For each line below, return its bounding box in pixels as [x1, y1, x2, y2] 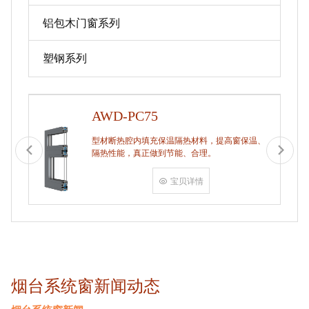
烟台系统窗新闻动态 [11, 276, 160, 296]
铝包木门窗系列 [43, 17, 120, 30]
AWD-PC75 [92, 108, 158, 124]
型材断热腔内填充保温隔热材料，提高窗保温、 [92, 136, 266, 146]
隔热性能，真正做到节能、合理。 [92, 148, 216, 159]
